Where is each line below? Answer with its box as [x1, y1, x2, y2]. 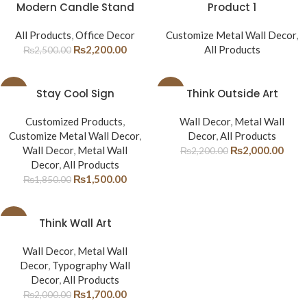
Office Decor [75, 29, 135, 41]
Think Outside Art [186, 86, 278, 101]
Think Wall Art [38, 216, 112, 230]
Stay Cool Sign [36, 86, 114, 101]
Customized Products [25, 115, 123, 127]
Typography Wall [52, 259, 130, 271]
